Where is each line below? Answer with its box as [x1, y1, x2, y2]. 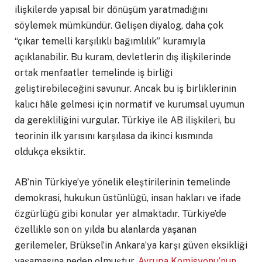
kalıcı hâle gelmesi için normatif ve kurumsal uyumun [15, 99, 244, 111]
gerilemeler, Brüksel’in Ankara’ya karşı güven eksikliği [15, 239, 247, 251]
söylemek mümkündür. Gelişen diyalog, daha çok [15, 20, 223, 32]
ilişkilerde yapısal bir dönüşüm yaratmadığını [15, 4, 208, 16]
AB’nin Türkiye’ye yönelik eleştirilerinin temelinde [15, 176, 230, 188]
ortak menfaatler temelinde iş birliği [15, 67, 173, 79]
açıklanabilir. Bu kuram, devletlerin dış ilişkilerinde [15, 51, 231, 63]
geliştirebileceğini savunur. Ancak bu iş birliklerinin [15, 83, 236, 95]
